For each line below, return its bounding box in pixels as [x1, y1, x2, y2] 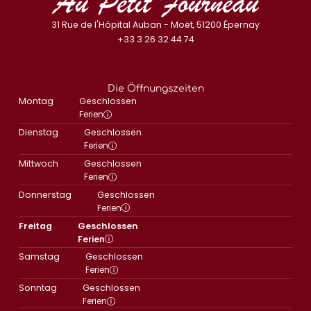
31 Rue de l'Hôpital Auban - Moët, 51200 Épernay [51, 18, 260, 31]
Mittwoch [18, 158, 58, 170]
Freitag [18, 219, 52, 232]
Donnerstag [18, 188, 72, 201]
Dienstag [18, 126, 58, 139]
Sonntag [18, 282, 57, 294]
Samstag [18, 251, 60, 263]
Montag [18, 95, 53, 108]
